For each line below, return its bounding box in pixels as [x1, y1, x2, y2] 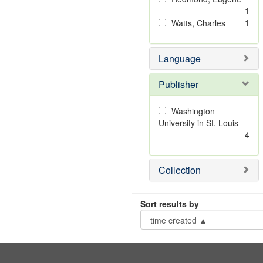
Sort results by [140, 198, 199, 210]
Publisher [158, 77, 198, 91]
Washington [171, 105, 215, 117]
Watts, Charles [171, 17, 225, 29]
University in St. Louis [158, 117, 238, 129]
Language [158, 52, 201, 65]
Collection [158, 163, 201, 177]
